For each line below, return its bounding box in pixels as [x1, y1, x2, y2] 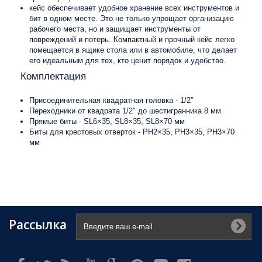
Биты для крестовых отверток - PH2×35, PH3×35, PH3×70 [29, 127, 235, 136]
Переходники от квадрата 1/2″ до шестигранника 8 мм [29, 106, 221, 115]
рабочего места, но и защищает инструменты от [29, 25, 201, 33]
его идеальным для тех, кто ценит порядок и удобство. [29, 56, 226, 65]
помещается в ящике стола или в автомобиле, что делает [29, 46, 237, 54]
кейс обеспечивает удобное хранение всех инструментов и [29, 4, 239, 12]
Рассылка [9, 216, 67, 233]
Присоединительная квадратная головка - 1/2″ [29, 96, 194, 105]
